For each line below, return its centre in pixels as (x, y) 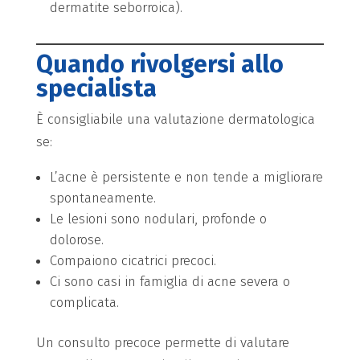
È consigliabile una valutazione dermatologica (175, 119)
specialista (96, 88)
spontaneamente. (102, 198)
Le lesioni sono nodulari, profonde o (158, 219)
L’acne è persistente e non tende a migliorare (186, 177)
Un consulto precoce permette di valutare (162, 342)
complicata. (84, 302)
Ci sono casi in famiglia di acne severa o (170, 281)
